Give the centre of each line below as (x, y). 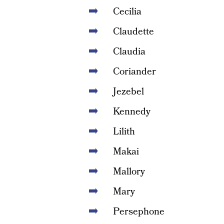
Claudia (129, 52)
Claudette (133, 32)
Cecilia (127, 12)
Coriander (134, 72)
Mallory (129, 172)
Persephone (138, 212)
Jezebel (128, 92)
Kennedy (131, 112)
